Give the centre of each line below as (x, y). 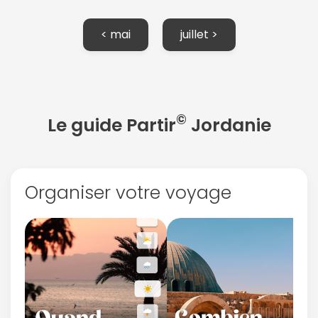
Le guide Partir (111, 125)
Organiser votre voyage (128, 192)
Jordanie (229, 125)
